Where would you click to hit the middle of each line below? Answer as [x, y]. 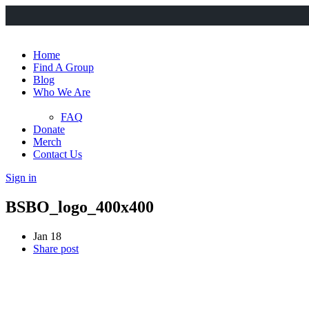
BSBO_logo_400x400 [80, 207]
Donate [49, 129]
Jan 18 [47, 236]
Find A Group [63, 67]
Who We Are [62, 92]
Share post [56, 248]
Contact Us [58, 154]
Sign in [21, 178]
